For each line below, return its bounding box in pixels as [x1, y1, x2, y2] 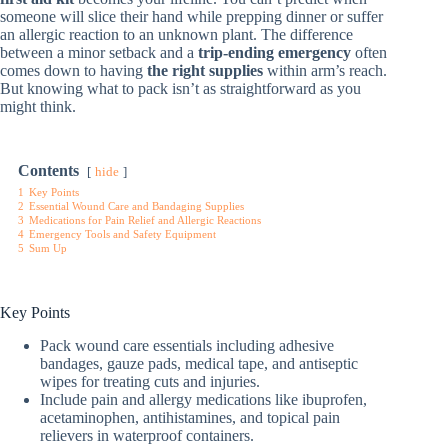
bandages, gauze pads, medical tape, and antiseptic [40, 354, 358, 372]
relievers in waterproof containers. [40, 426, 254, 444]
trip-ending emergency [198, 44, 351, 61]
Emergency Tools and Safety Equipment [29, 228, 216, 240]
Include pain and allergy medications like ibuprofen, [40, 390, 367, 408]
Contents [18, 162, 79, 179]
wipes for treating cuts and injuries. [40, 372, 260, 390]
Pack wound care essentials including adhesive [40, 336, 334, 354]
